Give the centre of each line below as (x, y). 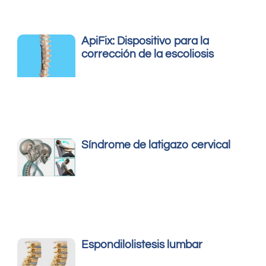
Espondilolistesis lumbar (142, 244)
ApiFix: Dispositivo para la (145, 41)
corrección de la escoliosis (148, 54)
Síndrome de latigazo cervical (156, 145)
